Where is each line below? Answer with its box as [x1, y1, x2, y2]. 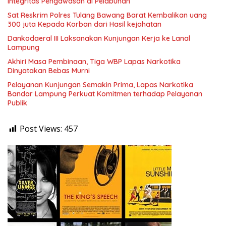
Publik [8, 98, 27, 108]
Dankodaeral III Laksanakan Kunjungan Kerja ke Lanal [8, 34, 190, 43]
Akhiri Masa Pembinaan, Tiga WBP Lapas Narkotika [8, 57, 181, 67]
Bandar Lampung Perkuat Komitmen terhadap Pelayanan [8, 89, 202, 99]
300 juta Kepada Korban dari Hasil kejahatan [8, 20, 161, 29]
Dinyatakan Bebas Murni [8, 66, 90, 76]
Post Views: [20, 123, 62, 135]
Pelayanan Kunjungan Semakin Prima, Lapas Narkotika [8, 80, 193, 90]
